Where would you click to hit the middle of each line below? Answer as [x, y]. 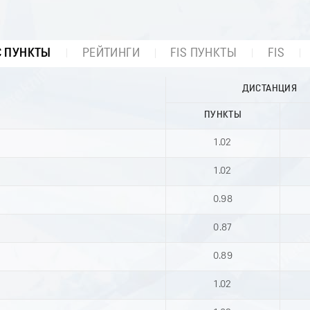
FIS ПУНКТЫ [203, 54]
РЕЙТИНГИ [111, 54]
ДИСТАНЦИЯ [270, 89]
